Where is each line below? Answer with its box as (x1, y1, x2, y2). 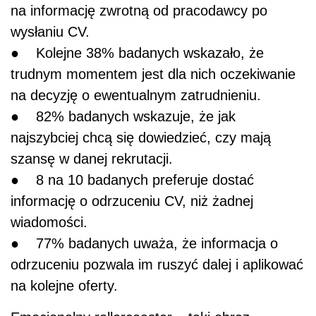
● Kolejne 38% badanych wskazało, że (11, 44, 264, 61)
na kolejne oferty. (11, 277, 118, 293)
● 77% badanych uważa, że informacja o (11, 235, 278, 251)
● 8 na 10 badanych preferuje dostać (11, 171, 254, 188)
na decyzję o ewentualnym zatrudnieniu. (11, 87, 261, 103)
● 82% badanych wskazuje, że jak (11, 108, 236, 124)
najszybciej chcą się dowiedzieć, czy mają (11, 129, 271, 145)
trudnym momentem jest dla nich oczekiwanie (11, 66, 296, 82)
